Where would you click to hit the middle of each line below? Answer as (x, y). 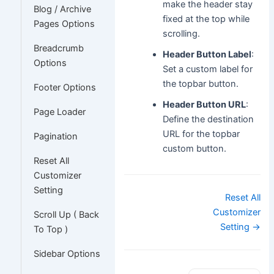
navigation (151, 210)
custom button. (195, 148)
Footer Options (65, 87)
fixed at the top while (206, 19)
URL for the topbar (202, 134)
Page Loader (59, 112)
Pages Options (64, 24)
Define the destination (209, 119)
